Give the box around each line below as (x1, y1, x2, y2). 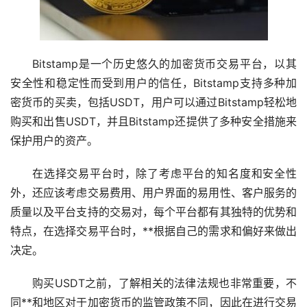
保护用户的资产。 (10, 133, 98, 147)
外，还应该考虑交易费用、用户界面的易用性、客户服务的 (10, 185, 297, 199)
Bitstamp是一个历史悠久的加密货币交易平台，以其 (32, 56, 297, 71)
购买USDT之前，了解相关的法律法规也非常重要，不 (32, 275, 297, 290)
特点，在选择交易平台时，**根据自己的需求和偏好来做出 (10, 223, 297, 238)
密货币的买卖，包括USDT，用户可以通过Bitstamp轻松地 (10, 95, 297, 109)
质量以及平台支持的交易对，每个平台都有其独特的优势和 (10, 204, 297, 219)
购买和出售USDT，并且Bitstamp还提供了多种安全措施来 (10, 114, 297, 128)
